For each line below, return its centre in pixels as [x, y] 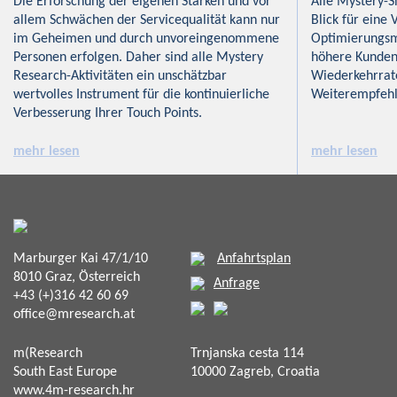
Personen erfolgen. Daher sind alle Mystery [138, 57]
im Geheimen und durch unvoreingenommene [146, 39]
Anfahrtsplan [254, 258]
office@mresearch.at [74, 314]
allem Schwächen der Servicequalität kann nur [147, 20]
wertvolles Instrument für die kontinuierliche [141, 94]
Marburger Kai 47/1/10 [82, 258]
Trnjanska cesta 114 [249, 353]
